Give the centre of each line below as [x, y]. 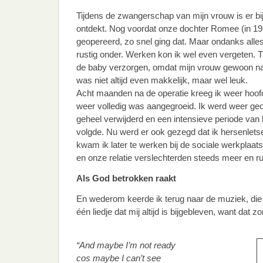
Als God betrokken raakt [126, 178]
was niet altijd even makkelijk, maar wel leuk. [162, 80]
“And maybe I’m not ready [126, 245]
